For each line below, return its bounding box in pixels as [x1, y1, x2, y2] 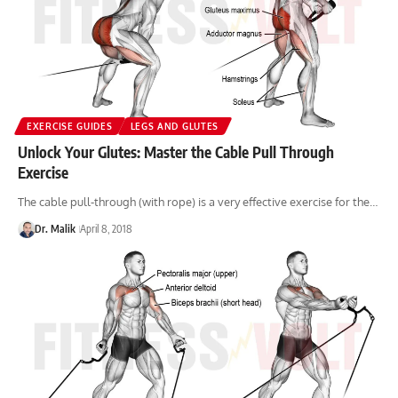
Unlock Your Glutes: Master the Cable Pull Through [18, 141, 334, 162]
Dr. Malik [34, 221, 76, 235]
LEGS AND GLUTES [130, 120, 219, 131]
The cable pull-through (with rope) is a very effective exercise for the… [18, 194, 378, 209]
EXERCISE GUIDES [27, 120, 113, 131]
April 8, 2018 [79, 221, 132, 235]
